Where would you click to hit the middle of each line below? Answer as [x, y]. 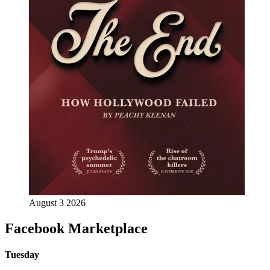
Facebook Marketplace [76, 228]
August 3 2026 [57, 203]
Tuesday [22, 255]
